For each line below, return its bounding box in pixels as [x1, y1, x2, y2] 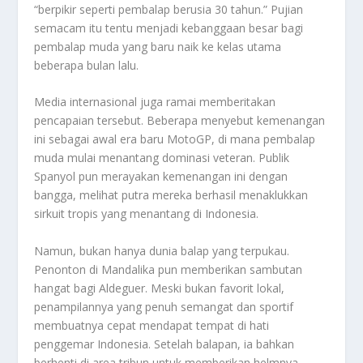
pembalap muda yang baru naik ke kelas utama [34, 39, 282, 55]
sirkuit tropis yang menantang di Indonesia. [34, 206, 259, 222]
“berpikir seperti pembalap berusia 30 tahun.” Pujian [34, 2, 304, 18]
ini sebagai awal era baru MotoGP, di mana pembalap [34, 131, 316, 147]
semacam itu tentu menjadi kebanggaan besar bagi [34, 20, 304, 36]
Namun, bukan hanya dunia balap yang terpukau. [34, 242, 290, 258]
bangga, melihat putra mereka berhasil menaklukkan [34, 187, 309, 203]
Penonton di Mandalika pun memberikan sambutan [34, 261, 303, 277]
